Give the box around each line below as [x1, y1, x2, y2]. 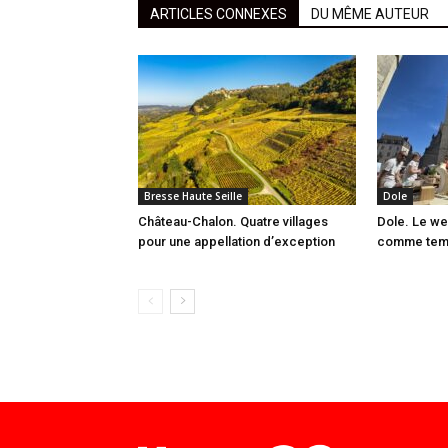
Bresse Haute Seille [144, 189, 242, 204]
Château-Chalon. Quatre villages [138, 214, 328, 230]
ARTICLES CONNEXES [150, 6, 287, 23]
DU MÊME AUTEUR [311, 6, 429, 23]
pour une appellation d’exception [138, 234, 335, 250]
